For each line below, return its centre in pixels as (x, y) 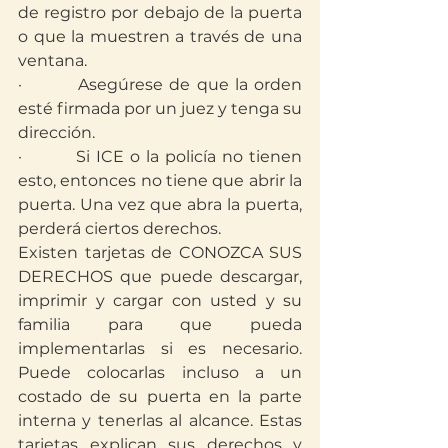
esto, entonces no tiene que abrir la (160, 180)
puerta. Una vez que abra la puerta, (160, 204)
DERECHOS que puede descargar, (160, 276)
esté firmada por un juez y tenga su (160, 108)
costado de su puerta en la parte (160, 396)
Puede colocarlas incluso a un (160, 372)
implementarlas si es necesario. (160, 348)
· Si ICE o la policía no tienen (160, 156)
